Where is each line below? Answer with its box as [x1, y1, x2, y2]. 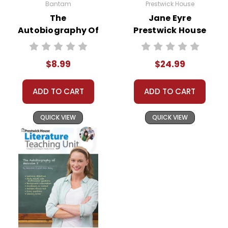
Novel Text [35, 48, 81, 61]
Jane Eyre [148, 12, 191, 24]
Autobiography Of [17, 24, 99, 36]
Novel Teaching [135, 36, 205, 48]
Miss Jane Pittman [17, 36, 100, 48]
